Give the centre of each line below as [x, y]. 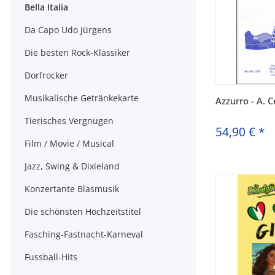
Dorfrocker [46, 75]
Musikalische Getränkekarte [82, 98]
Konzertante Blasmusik [72, 189]
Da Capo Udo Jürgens [68, 30]
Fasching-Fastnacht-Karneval [84, 234]
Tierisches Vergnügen [69, 121]
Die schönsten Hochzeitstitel [83, 211]
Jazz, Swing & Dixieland [72, 166]
